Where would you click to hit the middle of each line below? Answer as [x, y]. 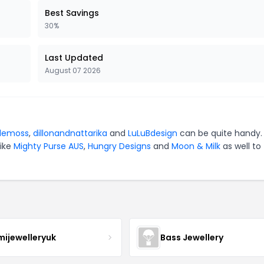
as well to [241, 146]
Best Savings [72, 13]
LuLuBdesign [153, 133]
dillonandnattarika [70, 133]
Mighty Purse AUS [49, 146]
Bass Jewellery [192, 237]
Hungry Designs [119, 146]
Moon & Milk [196, 146]
